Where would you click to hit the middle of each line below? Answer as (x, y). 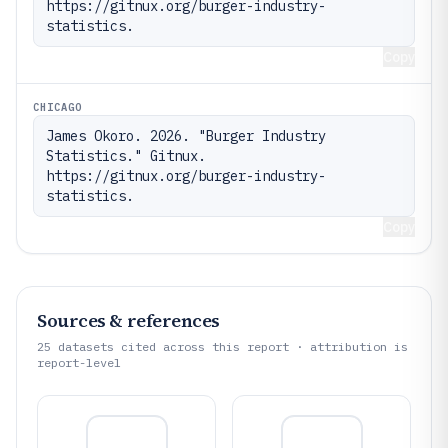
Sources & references (128, 320)
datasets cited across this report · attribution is (229, 346)
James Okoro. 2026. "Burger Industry (186, 136)
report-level (79, 362)
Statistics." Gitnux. (126, 156)
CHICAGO (58, 107)
